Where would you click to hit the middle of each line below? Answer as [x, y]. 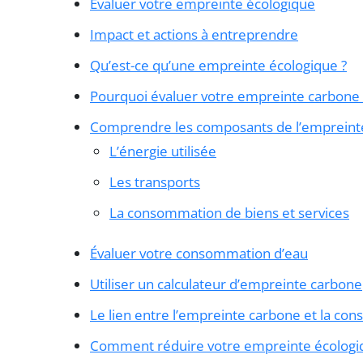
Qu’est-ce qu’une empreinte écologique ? [218, 66]
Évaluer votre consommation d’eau [199, 254]
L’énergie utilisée [163, 152]
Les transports [155, 182]
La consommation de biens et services [229, 213]
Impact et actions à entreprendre [194, 35]
